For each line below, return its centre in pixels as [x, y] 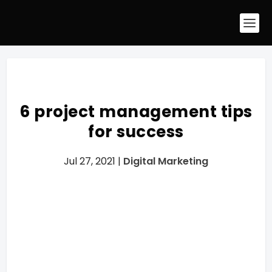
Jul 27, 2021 [90, 161]
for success [136, 132]
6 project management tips [136, 112]
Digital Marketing [166, 161]
